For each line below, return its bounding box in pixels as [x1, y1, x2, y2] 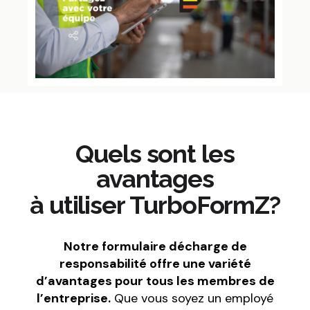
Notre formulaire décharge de [63, 238, 247, 255]
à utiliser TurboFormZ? [29, 190, 281, 220]
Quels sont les [75, 139, 235, 169]
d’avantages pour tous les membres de [35, 273, 275, 290]
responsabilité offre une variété [59, 255, 251, 273]
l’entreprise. [37, 290, 111, 307]
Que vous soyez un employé [111, 290, 273, 307]
